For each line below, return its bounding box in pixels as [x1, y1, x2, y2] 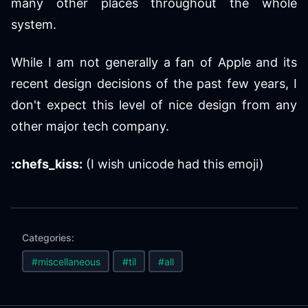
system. [11, 17, 56, 32]
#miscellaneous [31, 255, 100, 267]
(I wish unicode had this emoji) [82, 157, 264, 171]
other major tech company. [11, 119, 169, 133]
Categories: [22, 232, 74, 243]
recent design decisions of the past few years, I [11, 76, 297, 91]
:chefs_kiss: [11, 157, 82, 171]
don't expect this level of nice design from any [11, 98, 297, 112]
